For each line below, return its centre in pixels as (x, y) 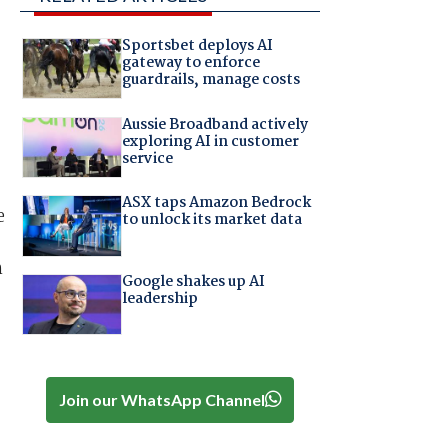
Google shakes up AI (193, 281)
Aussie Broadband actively (214, 124)
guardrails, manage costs (210, 80)
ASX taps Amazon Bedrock (216, 203)
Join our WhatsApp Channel (161, 399)
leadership (159, 298)
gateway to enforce (190, 63)
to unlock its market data (211, 220)
